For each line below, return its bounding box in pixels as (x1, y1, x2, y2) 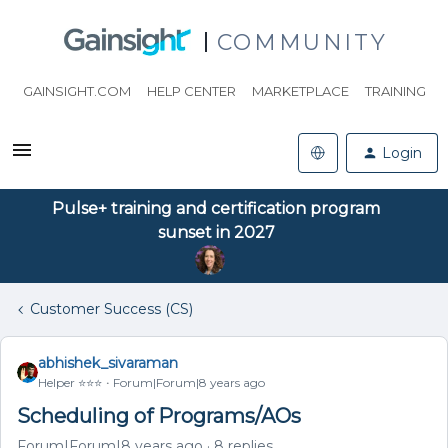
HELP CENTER (146, 83, 236, 99)
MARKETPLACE (251, 83, 349, 99)
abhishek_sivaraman (38, 354, 178, 372)
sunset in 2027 (157, 223, 275, 242)
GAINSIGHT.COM (22, 83, 131, 99)
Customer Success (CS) (30, 300, 193, 318)
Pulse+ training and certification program (52, 199, 380, 218)
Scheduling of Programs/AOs (17, 404, 301, 428)
